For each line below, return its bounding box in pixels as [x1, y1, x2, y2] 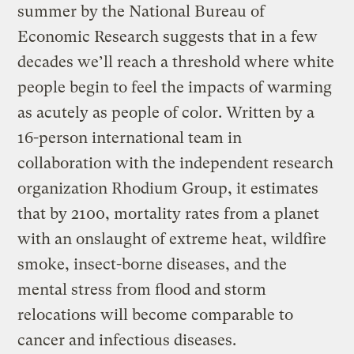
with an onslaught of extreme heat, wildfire [17, 230, 327, 249]
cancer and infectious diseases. [17, 331, 237, 350]
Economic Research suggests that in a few [17, 28, 318, 47]
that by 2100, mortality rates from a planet [17, 205, 320, 224]
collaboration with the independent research [17, 154, 334, 173]
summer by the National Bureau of [17, 2, 265, 21]
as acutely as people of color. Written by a [17, 104, 315, 122]
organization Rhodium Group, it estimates [17, 179, 319, 198]
